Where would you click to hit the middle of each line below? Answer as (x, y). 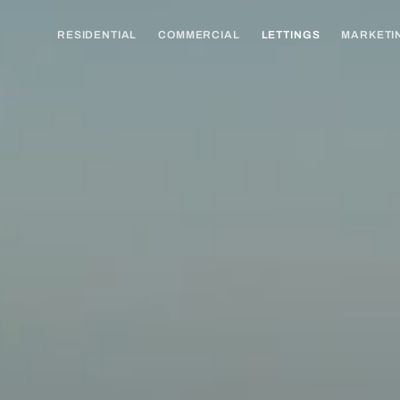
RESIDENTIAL (97, 34)
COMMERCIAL (199, 34)
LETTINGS (291, 34)
